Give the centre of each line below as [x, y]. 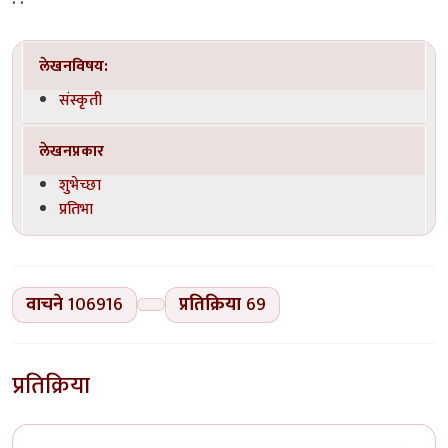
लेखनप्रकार [72, 150]
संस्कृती [81, 99]
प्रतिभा [76, 209]
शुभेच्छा [80, 184]
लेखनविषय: [74, 66]
